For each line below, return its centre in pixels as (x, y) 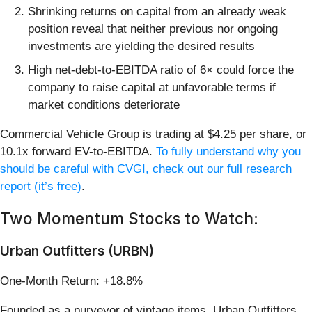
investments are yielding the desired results (141, 47)
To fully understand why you (228, 151)
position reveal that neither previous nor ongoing (153, 29)
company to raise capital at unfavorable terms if (152, 87)
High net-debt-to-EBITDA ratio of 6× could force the (161, 70)
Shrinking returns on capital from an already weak (157, 12)
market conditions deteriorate (104, 104)
